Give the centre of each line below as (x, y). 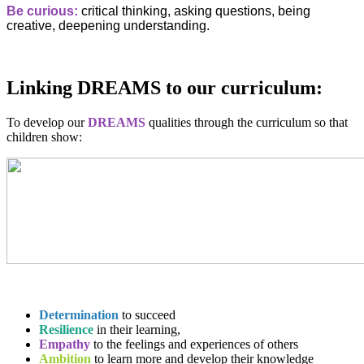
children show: (44, 136)
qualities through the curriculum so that (247, 122)
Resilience (66, 329)
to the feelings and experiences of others (194, 344)
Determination (79, 314)
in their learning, (139, 329)
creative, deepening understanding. (108, 26)
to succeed (147, 314)
